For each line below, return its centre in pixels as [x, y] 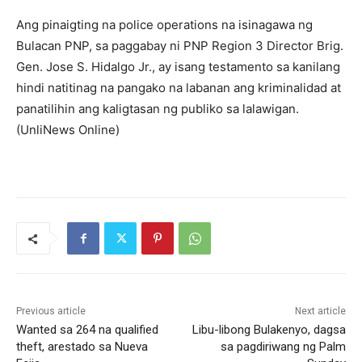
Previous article [51, 311]
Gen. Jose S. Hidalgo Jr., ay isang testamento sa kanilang [178, 67]
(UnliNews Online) [68, 130]
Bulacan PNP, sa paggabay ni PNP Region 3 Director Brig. [180, 46]
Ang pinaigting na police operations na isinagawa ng [164, 25]
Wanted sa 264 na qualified [87, 330]
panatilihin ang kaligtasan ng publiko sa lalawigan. [158, 109]
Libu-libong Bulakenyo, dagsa [269, 330]
